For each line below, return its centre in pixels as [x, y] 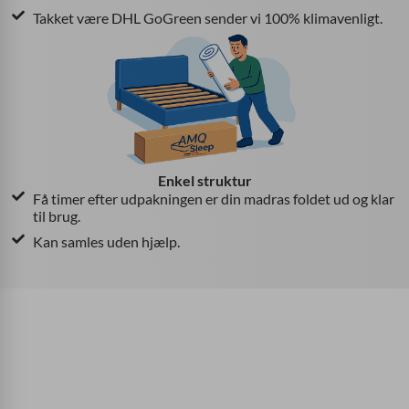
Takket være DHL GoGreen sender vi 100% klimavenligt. [207, 18]
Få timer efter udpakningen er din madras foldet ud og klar [213, 198]
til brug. [56, 215]
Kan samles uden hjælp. [106, 241]
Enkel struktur [204, 180]
